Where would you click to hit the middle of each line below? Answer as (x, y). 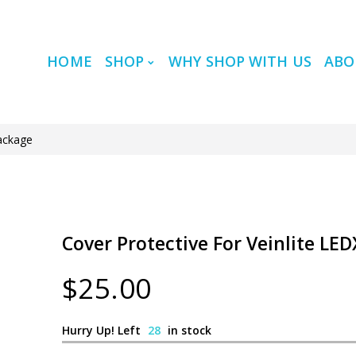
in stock (188, 330)
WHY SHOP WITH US (240, 61)
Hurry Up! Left (103, 330)
